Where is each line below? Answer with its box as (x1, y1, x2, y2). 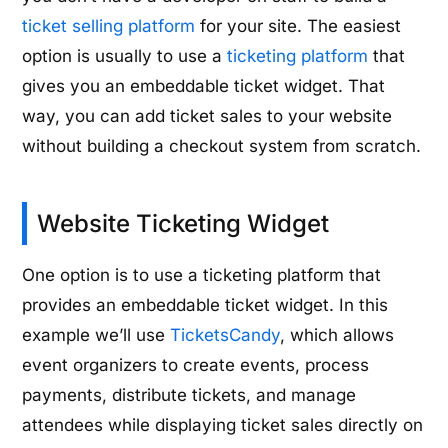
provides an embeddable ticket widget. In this (22, 294, 389, 315)
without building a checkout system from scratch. (22, 136, 422, 157)
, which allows (280, 324, 395, 345)
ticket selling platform (22, 16, 196, 37)
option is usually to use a (22, 46, 228, 67)
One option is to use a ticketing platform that (22, 264, 382, 285)
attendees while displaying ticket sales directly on (22, 414, 424, 435)
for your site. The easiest (195, 16, 402, 37)
